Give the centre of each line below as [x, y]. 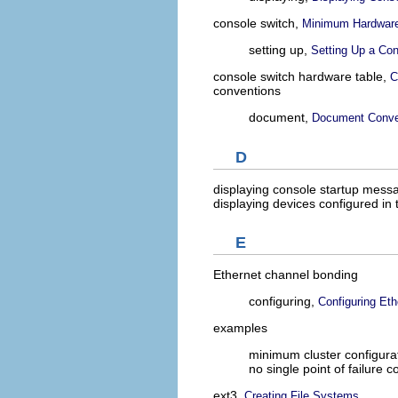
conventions [247, 91]
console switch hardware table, [302, 77]
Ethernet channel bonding [286, 275]
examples [240, 328]
